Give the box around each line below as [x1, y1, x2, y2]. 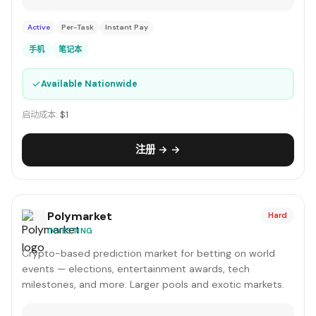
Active [28, 23, 50, 32]
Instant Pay [105, 23, 148, 32]
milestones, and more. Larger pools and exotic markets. [22, 278, 284, 291]
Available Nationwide [40, 78, 138, 90]
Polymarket [47, 209, 112, 224]
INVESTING [47, 226, 93, 236]
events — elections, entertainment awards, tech [22, 262, 250, 275]
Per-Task [61, 23, 94, 32]
